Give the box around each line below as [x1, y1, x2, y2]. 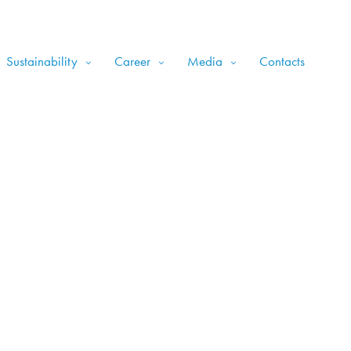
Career [114, 52, 150, 70]
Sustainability [6, 52, 78, 70]
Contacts [259, 52, 305, 70]
